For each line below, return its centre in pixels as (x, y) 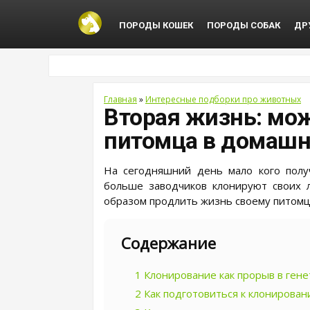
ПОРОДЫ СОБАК (243, 25)
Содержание (168, 243)
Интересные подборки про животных (223, 99)
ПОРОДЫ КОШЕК (156, 25)
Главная (120, 99)
